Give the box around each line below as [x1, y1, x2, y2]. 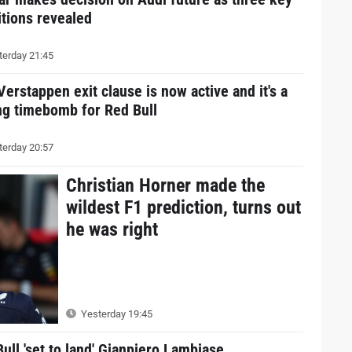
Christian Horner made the [65, 174, 265, 196]
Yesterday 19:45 [78, 308, 152, 321]
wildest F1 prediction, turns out [65, 196, 301, 218]
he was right [65, 218, 158, 240]
